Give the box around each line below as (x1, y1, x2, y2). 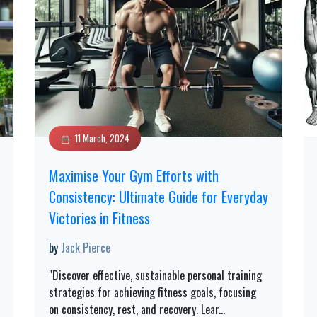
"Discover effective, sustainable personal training (49, 267, 262, 284)
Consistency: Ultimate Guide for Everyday (49, 186, 268, 207)
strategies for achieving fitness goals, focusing (49, 284, 256, 301)
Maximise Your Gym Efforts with (49, 165, 219, 186)
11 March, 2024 (75, 131, 129, 145)
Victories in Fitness (49, 207, 150, 229)
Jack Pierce (61, 239, 110, 256)
